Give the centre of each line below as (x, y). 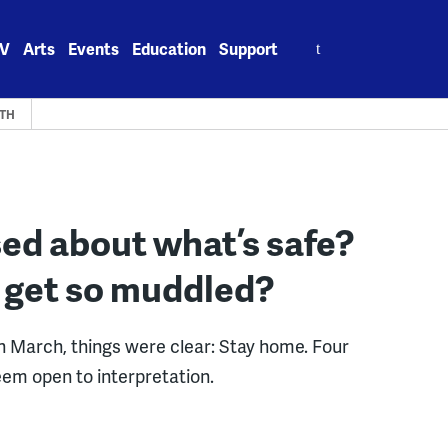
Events (94, 48)
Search (318, 37)
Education (169, 48)
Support (249, 48)
